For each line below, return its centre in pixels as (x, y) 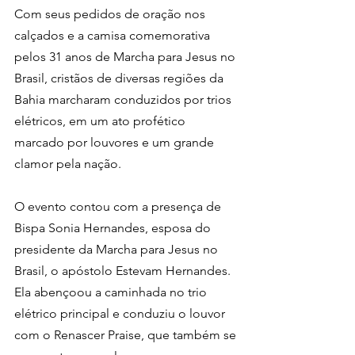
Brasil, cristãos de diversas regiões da (120, 78)
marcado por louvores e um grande (116, 142)
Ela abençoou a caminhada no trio (112, 292)
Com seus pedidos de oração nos (111, 13)
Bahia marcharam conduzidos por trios (124, 99)
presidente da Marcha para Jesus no (118, 249)
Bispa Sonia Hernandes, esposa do (114, 227)
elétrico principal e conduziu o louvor (121, 313)
